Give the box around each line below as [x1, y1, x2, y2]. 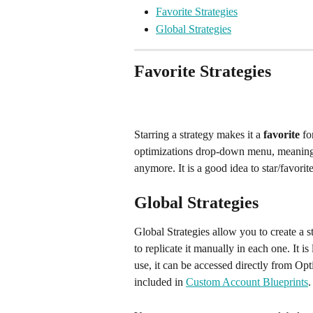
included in [134, 276, 186, 289]
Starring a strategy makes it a [134, 128, 263, 140]
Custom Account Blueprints [186, 276, 308, 289]
